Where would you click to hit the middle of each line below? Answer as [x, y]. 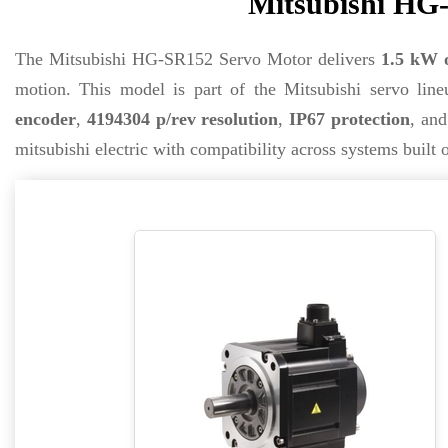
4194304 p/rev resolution [182, 119]
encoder [45, 119]
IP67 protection [349, 119]
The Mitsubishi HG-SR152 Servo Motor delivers [198, 59]
